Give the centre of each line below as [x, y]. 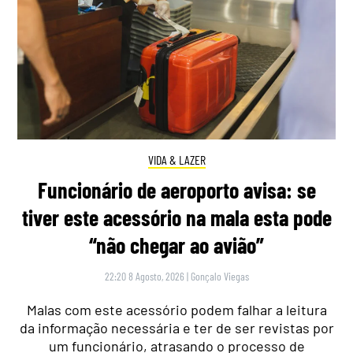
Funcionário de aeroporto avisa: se [176, 190]
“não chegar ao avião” [176, 245]
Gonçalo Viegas [219, 277]
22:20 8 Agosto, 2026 [144, 277]
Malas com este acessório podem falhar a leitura [176, 310]
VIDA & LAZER [176, 159]
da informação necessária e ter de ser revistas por [176, 328]
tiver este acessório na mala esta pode [176, 218]
